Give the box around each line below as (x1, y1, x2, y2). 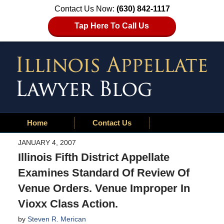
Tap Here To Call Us (74, 21, 149, 30)
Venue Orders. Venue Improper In (17, 181, 190, 194)
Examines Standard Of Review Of (17, 166, 189, 179)
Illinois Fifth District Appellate (17, 150, 169, 163)
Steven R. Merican (27, 214, 86, 223)
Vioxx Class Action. (17, 197, 118, 210)
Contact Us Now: (54, 4, 116, 13)
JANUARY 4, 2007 (17, 138, 76, 146)
